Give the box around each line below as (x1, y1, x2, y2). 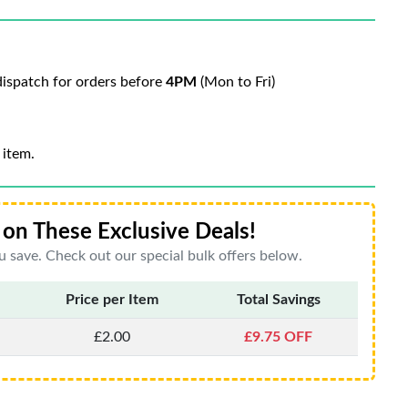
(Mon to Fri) (197, 75, 275, 89)
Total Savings (236, 292, 321, 307)
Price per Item (65, 292, 158, 307)
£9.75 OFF (244, 330, 312, 344)
